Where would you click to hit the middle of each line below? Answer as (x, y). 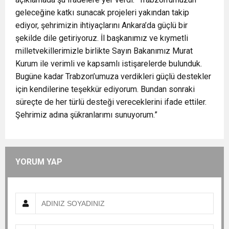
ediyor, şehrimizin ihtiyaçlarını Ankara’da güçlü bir (101, 26)
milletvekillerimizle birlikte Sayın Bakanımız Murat (104, 51)
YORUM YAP (39, 162)
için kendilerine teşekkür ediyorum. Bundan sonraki (105, 89)
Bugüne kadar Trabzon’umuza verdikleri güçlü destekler (113, 77)
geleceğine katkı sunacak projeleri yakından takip (102, 13)
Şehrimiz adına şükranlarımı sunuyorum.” (86, 115)
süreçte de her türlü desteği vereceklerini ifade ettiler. (111, 102)
